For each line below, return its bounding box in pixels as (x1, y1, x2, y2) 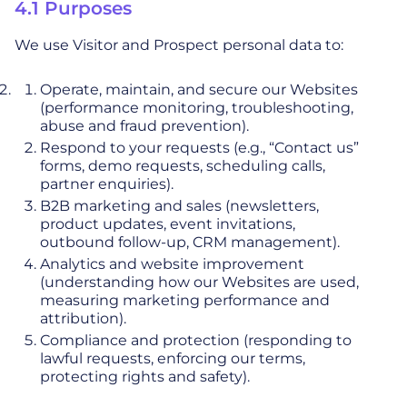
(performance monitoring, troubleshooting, (40, 98, 353, 116)
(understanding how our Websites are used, (40, 273, 359, 291)
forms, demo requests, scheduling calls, (40, 156, 325, 174)
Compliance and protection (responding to (40, 331, 352, 349)
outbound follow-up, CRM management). (40, 233, 340, 251)
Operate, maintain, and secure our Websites (40, 80, 358, 98)
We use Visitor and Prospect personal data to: (15, 35, 343, 54)
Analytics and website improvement (40, 254, 304, 273)
